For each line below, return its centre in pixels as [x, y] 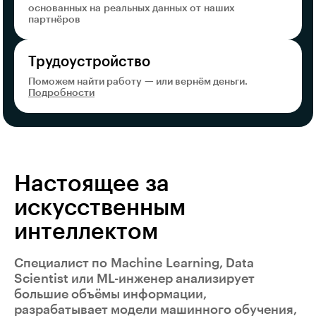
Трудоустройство [89, 62]
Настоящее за [92, 184]
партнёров [54, 19]
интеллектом [86, 232]
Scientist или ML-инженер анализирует [134, 278]
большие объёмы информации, [110, 294]
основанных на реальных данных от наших [132, 8]
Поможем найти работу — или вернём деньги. [138, 81]
